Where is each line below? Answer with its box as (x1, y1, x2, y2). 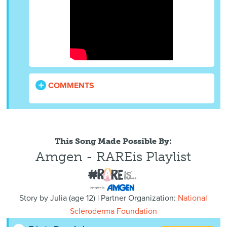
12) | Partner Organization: (84, 193, 178, 204)
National (178, 193, 208, 204)
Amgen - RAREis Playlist (35, 149, 192, 165)
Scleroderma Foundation (69, 206, 157, 217)
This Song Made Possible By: (55, 136, 172, 146)
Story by (19, 193, 51, 204)
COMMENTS (46, 81, 95, 91)
